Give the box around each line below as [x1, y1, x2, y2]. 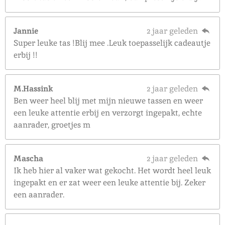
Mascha [14, 153, 44, 164]
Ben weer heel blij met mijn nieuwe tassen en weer [14, 95, 203, 106]
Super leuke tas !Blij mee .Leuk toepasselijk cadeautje [14, 38, 211, 49]
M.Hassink [14, 83, 53, 94]
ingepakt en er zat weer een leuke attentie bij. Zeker [14, 177, 206, 188]
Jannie [14, 26, 39, 37]
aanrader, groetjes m [14, 120, 91, 131]
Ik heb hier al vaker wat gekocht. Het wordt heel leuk [14, 165, 211, 176]
